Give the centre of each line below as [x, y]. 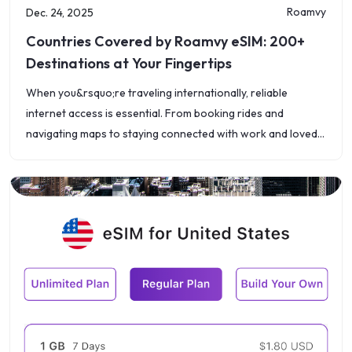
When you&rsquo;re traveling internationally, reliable [157, 93]
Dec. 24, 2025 [60, 13]
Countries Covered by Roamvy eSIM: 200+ [165, 41]
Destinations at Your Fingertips [129, 63]
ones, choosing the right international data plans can [157, 154]
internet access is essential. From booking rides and [155, 113]
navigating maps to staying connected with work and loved [172, 134]
